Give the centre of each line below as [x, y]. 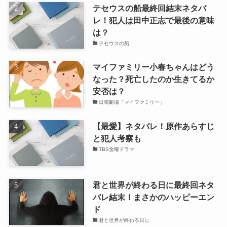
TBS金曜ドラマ [117, 149]
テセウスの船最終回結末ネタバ [149, 8]
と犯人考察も [117, 138]
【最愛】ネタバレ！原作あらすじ [153, 126]
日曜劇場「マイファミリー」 [132, 102]
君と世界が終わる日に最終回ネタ [153, 185]
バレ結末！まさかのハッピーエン [153, 197]
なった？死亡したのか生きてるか [153, 79]
